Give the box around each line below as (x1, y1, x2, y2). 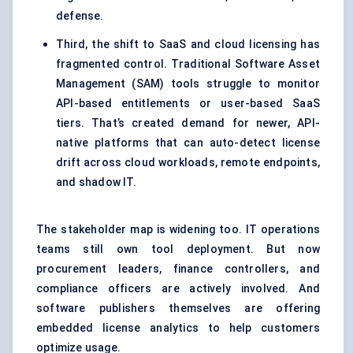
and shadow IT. (56, 176, 136, 189)
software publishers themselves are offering (36, 302, 320, 315)
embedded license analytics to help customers (36, 321, 320, 335)
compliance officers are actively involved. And (36, 282, 320, 295)
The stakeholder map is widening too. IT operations (36, 223, 320, 236)
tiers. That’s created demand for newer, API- (56, 117, 320, 130)
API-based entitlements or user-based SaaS (56, 97, 320, 110)
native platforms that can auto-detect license (56, 136, 320, 150)
